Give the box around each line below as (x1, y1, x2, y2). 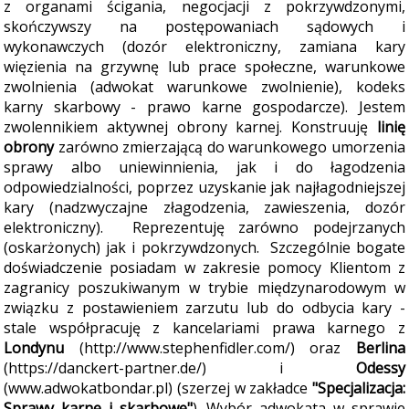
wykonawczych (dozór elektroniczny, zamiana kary (4, 37, 405, 57)
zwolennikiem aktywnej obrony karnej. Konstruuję (4, 117, 377, 137)
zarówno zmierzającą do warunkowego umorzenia (54, 137, 405, 157)
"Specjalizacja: (312, 378, 405, 398)
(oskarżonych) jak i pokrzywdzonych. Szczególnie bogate (4, 237, 405, 257)
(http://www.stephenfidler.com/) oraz (79, 338, 357, 358)
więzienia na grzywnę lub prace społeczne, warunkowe (4, 57, 405, 77)
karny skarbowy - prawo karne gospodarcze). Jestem (4, 97, 405, 117)
